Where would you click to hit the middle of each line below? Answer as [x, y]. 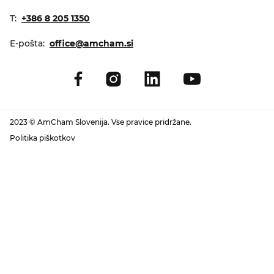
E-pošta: [27, 43]
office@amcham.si [91, 43]
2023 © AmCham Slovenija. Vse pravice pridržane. [101, 122]
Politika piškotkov [43, 138]
